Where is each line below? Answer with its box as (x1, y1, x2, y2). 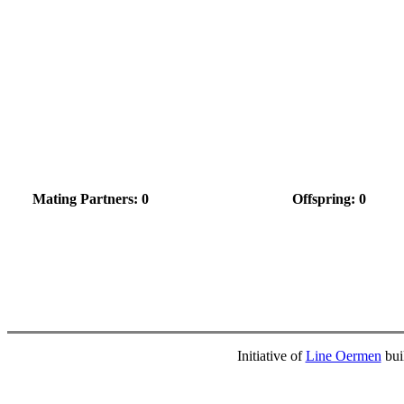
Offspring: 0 (292, 191, 366, 207)
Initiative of (236, 348, 306, 364)
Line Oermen (305, 348, 381, 364)
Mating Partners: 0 (32, 191, 149, 207)
